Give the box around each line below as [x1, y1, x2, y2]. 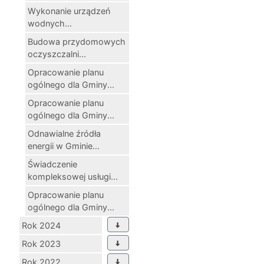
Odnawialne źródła [28, 128, 101, 138]
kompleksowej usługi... [28, 171, 118, 181]
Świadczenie [28, 159, 77, 169]
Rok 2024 [22, 220, 61, 230]
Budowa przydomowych [28, 36, 126, 47]
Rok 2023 [22, 238, 61, 249]
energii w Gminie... [28, 140, 100, 151]
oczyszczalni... [28, 48, 86, 59]
